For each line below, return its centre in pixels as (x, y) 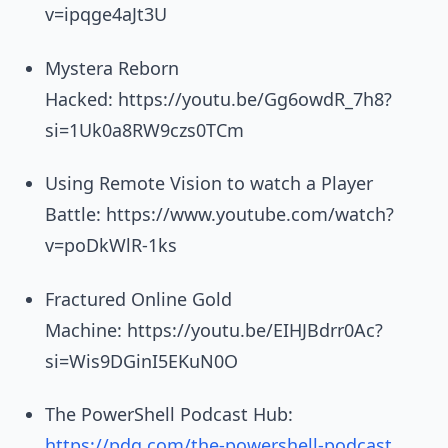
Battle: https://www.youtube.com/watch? (220, 214)
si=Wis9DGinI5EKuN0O (142, 360)
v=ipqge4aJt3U (106, 14)
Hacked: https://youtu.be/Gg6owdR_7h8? (219, 98)
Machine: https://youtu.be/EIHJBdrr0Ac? (214, 329)
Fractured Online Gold (139, 298)
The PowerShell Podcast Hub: (169, 414)
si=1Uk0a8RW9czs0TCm (145, 129)
